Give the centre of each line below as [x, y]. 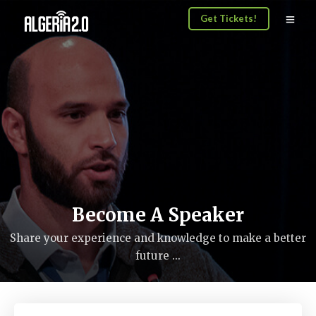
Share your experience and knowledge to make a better [158, 238]
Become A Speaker [158, 215]
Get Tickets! [229, 19]
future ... [158, 256]
